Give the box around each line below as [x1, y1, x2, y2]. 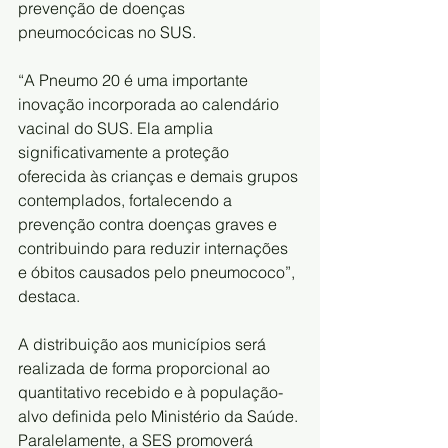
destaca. [18, 285, 80, 306]
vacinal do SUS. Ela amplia [18, 117, 217, 138]
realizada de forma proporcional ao [18, 357, 274, 378]
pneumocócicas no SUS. [18, 21, 196, 42]
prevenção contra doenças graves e [18, 213, 281, 234]
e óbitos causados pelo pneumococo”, [18, 261, 299, 282]
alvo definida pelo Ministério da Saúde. [18, 405, 302, 426]
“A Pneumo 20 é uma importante [18, 69, 252, 90]
